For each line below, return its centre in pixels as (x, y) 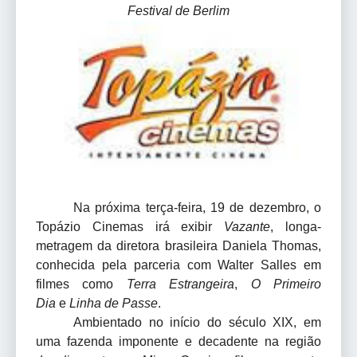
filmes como (81, 284)
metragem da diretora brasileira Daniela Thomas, (178, 246)
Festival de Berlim (178, 10)
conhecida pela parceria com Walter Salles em (178, 265)
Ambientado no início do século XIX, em (197, 323)
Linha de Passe (114, 304)
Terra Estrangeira (180, 284)
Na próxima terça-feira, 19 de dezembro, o (197, 208)
